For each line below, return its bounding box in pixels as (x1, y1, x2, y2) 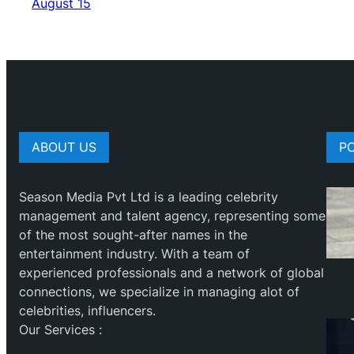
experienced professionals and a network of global (19, 265, 324, 281)
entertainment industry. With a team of (19, 246, 250, 262)
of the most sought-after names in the (19, 227, 247, 243)
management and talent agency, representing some (19, 208, 326, 224)
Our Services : (19, 322, 102, 338)
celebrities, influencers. (19, 303, 156, 319)
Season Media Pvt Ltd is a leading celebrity (19, 189, 278, 205)
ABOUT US (32, 139, 96, 155)
